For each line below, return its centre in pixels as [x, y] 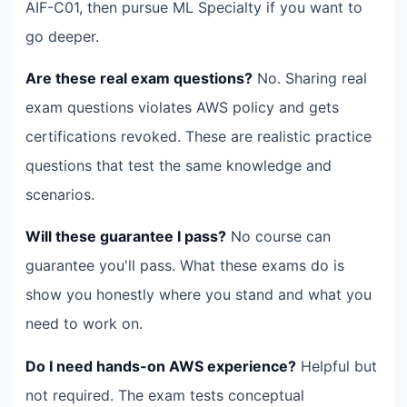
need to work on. [84, 324]
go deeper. [62, 36]
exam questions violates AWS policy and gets [182, 107]
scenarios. [60, 194]
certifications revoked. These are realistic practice [199, 136]
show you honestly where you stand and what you [199, 295]
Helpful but [337, 366]
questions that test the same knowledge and [179, 165]
